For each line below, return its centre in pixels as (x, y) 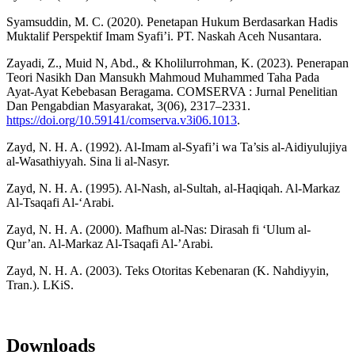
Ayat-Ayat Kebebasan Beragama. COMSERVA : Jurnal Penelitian (172, 92)
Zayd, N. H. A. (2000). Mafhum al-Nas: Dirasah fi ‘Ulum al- (158, 230)
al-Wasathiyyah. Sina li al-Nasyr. (88, 162)
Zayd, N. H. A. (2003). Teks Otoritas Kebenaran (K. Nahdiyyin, (168, 271)
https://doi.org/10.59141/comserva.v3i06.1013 (122, 120)
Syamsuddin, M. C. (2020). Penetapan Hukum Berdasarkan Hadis (172, 22)
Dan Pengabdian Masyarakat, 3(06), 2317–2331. (128, 106)
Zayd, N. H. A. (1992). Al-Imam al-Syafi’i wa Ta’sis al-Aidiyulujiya (177, 147)
